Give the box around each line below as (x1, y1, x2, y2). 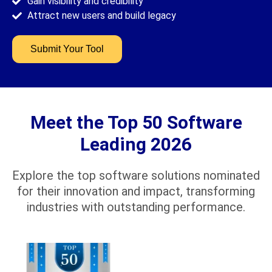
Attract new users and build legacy (27, 9, 176, 21)
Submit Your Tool (30, 43, 104, 54)
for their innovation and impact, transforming (17, 183, 255, 199)
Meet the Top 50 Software (30, 111, 242, 133)
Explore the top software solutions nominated (12, 168, 260, 183)
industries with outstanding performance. (27, 199, 245, 214)
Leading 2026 (80, 133, 192, 155)
